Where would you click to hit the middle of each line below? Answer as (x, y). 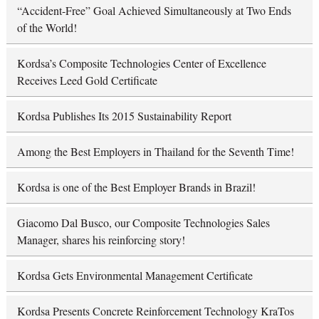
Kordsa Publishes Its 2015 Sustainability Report (124, 115)
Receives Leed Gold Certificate (87, 80)
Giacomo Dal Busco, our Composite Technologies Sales (143, 222)
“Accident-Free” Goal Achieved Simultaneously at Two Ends (154, 10)
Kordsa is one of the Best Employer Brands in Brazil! (136, 187)
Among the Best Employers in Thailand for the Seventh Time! (155, 151)
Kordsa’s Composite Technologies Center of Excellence (141, 63)
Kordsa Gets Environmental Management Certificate (135, 275)
